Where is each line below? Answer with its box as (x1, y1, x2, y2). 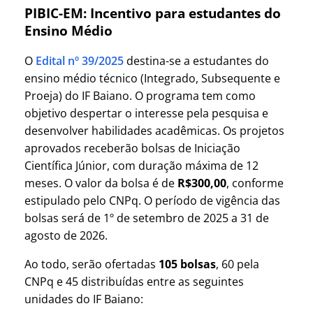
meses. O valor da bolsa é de (24, 175, 177, 191)
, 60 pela (216, 256, 259, 272)
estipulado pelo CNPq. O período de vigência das (24, 192, 280, 208)
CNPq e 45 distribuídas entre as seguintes (24, 273, 244, 289)
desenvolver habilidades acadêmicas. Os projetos (24, 122, 284, 138)
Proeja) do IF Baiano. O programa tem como (24, 87, 256, 103)
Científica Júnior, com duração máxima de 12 (24, 157, 259, 173)
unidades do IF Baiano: (24, 291, 143, 307)
